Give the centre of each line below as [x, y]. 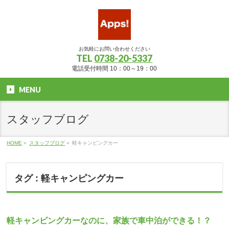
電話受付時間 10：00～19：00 [114, 68]
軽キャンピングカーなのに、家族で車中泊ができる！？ [109, 221]
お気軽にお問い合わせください [114, 49]
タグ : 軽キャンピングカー [69, 178]
